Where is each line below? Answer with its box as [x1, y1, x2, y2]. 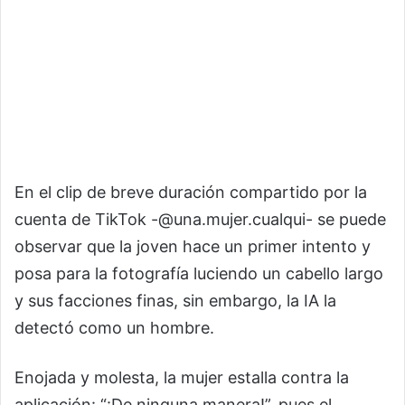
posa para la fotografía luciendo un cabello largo [14, 264, 383, 283]
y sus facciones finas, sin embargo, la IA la [14, 291, 336, 310]
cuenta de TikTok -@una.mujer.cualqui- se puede [14, 210, 386, 229]
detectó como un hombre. [14, 318, 214, 337]
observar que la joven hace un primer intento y [14, 237, 371, 256]
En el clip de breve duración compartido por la [14, 183, 367, 202]
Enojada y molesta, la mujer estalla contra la [14, 368, 349, 387]
